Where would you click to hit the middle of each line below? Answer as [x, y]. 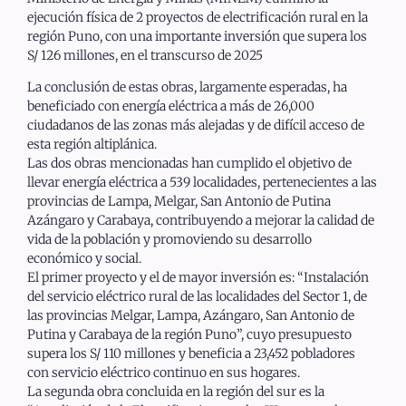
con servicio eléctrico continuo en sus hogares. [164, 373]
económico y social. [84, 259]
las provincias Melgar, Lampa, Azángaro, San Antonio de [191, 316]
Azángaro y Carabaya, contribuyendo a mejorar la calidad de [201, 221]
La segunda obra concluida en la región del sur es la [176, 392]
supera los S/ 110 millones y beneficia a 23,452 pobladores [191, 354]
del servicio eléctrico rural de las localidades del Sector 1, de [197, 297]
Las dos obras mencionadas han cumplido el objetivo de [189, 164]
